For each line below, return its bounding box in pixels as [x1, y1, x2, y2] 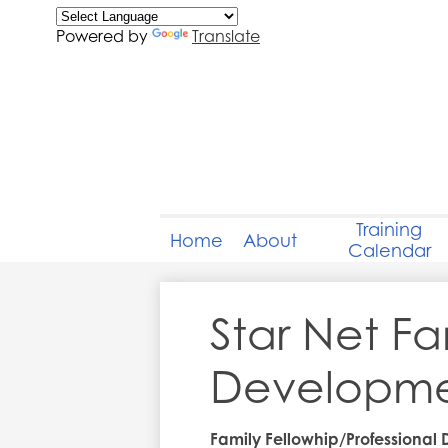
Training [356, 219, 422, 240]
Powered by [56, 26, 152, 46]
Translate [192, 26, 260, 46]
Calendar [347, 240, 431, 261]
